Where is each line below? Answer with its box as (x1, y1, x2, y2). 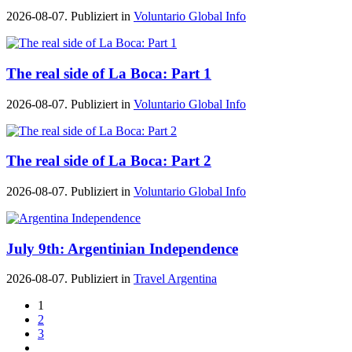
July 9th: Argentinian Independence (6, 240, 238, 257)
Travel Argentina (134, 272, 217, 286)
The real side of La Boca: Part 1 (6, 64, 211, 82)
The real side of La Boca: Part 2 (6, 152, 211, 170)
